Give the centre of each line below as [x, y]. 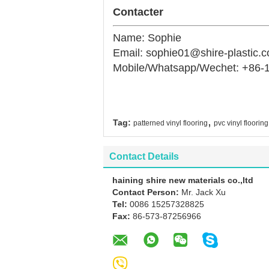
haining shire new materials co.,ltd [183, 180]
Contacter [138, 12]
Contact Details [144, 156]
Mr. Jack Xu [204, 192]
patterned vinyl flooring [171, 123]
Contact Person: [147, 192]
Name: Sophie [147, 38]
